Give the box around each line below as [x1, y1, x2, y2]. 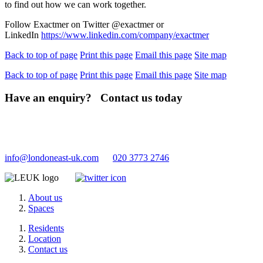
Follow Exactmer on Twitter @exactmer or [5, 19, 164, 30]
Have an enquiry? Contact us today [5, 92, 194, 104]
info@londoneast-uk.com [5, 152, 99, 163]
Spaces [28, 203, 54, 213]
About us [28, 192, 62, 203]
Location [28, 233, 61, 244]
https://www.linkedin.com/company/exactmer [41, 30, 209, 41]
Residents [28, 222, 64, 233]
